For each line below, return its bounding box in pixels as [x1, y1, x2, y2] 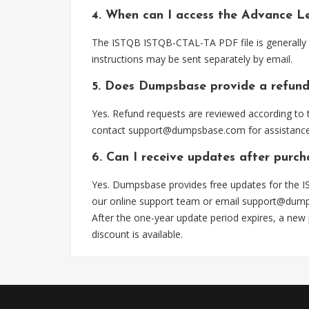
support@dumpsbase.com [128, 123, 246, 137]
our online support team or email [92, 195, 242, 208]
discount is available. [92, 228, 183, 241]
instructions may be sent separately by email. [92, 52, 292, 66]
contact [92, 123, 128, 137]
